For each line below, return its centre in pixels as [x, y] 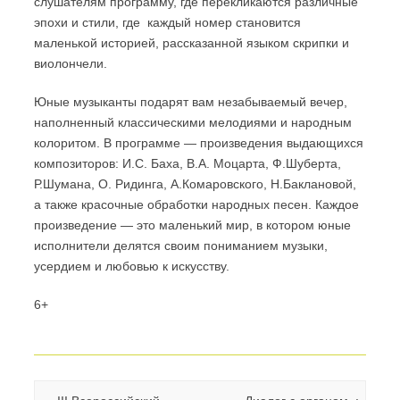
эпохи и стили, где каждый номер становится [167, 23]
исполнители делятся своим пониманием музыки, [181, 246]
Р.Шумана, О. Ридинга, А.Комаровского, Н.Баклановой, [195, 184]
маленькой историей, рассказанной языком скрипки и [192, 43]
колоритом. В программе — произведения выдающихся [199, 143]
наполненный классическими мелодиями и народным [193, 123]
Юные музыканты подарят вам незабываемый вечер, [191, 102]
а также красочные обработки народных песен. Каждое [196, 205]
